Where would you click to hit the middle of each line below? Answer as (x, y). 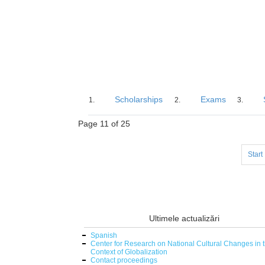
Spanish (104, 235)
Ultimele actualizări (185, 218)
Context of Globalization (129, 252)
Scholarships (139, 99)
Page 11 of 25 (104, 123)
